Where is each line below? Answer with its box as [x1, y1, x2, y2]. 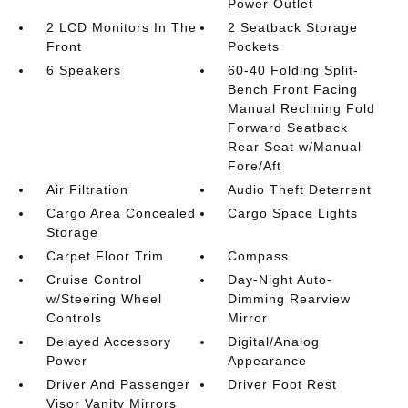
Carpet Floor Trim [46, 249, 164, 263]
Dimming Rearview [228, 291, 352, 306]
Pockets [228, 39, 280, 54]
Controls [46, 311, 102, 325]
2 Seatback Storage [228, 20, 359, 35]
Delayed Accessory [46, 334, 171, 349]
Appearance [228, 353, 308, 368]
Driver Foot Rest [228, 377, 338, 392]
